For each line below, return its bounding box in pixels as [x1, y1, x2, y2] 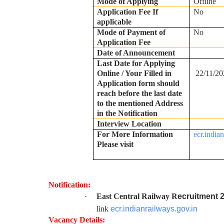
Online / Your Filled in [96, 69, 171, 77]
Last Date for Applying [96, 59, 175, 67]
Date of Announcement [96, 48, 175, 57]
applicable [96, 17, 131, 26]
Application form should [96, 79, 179, 87]
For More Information [96, 130, 173, 138]
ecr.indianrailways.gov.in [110, 204, 197, 213]
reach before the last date [96, 89, 182, 97]
